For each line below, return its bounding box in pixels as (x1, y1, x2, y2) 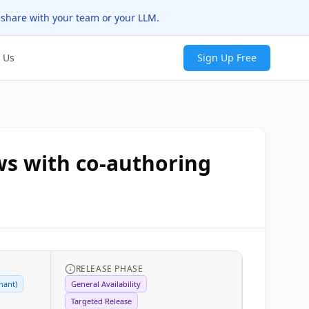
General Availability (70, 279, 141, 289)
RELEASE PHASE (75, 263, 143, 275)
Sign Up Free (197, 51, 257, 64)
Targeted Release (70, 296, 132, 306)
